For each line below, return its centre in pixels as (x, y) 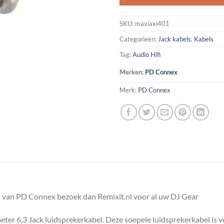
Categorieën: (139, 39)
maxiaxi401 (152, 24)
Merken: (132, 72)
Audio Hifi (146, 55)
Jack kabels (174, 39)
